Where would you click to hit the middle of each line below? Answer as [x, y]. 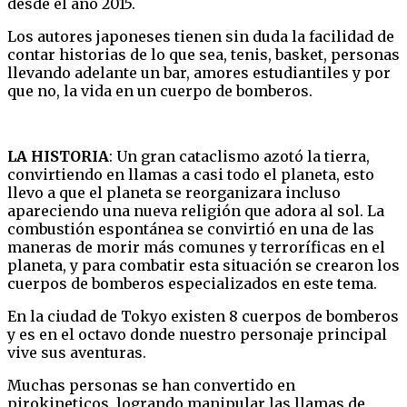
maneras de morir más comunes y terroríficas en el [196, 247]
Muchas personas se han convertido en [151, 385]
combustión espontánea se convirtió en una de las [191, 228]
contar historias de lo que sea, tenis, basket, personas [203, 54]
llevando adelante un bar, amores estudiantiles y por [199, 72]
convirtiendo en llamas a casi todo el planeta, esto [191, 174]
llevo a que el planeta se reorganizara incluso [174, 192]
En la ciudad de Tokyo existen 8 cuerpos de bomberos [203, 316]
